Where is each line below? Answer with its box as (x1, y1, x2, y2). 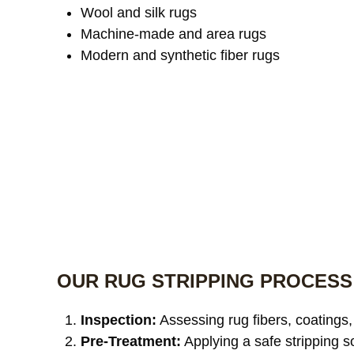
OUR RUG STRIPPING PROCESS (57, 270, 352, 292)
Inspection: (81, 312, 156, 328)
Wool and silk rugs (81, 5, 197, 21)
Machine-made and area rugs (81, 26, 266, 42)
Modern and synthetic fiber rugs (81, 47, 280, 63)
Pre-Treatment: (81, 333, 181, 349)
